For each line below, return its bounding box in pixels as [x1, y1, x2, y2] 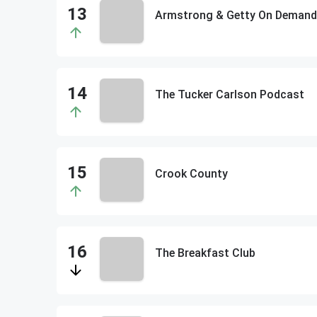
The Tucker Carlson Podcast [154, 88, 304, 101]
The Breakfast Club [154, 246, 255, 260]
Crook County [154, 167, 228, 180]
